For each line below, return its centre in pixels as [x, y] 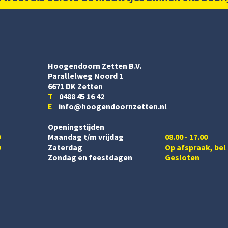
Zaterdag [65, 147]
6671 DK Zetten [75, 86]
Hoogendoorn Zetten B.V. [94, 65]
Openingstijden [76, 126]
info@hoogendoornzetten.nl [109, 106]
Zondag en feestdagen [90, 157]
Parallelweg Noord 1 [85, 76]
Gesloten [182, 157]
